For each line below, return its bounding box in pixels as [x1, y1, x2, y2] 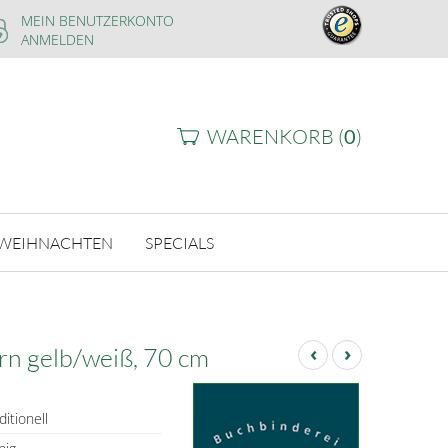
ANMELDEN [21, 30, 94, 49]
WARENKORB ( [207, 124, 344, 149]
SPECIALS [144, 232, 214, 253]
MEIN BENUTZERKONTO [21, 11, 174, 30]
